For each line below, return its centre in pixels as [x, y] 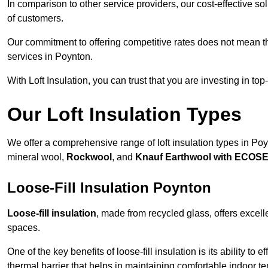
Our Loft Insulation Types [124, 115]
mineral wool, [37, 157]
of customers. [35, 19]
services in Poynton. [50, 57]
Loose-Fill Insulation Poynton [109, 188]
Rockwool [89, 157]
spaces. [24, 228]
